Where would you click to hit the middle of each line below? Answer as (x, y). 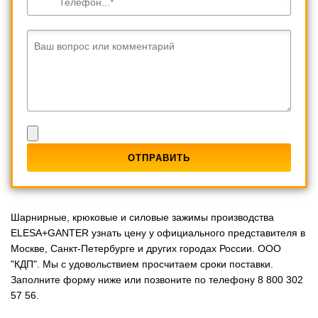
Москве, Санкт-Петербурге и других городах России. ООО (146, 248)
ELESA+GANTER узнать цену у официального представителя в (158, 232)
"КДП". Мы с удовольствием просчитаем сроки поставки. (142, 264)
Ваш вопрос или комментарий (104, 46)
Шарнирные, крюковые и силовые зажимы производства (142, 217)
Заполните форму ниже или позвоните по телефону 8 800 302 (157, 279)
